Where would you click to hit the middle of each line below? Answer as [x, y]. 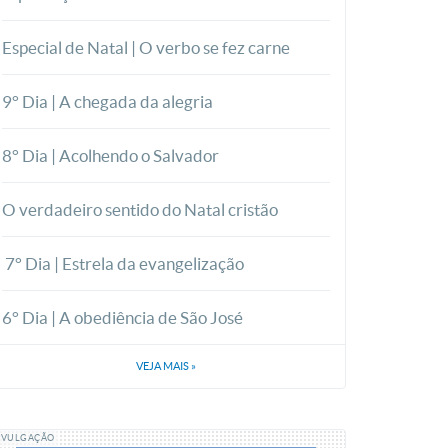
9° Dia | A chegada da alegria [107, 101]
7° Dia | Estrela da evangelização [123, 263]
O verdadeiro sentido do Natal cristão [140, 209]
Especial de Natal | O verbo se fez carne [146, 47]
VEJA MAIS [163, 366]
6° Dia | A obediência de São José [122, 317]
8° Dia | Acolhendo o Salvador [110, 155]
